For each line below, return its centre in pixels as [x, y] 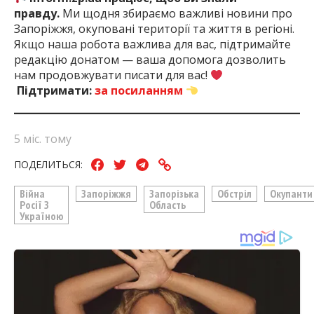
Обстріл [235, 193]
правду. [37, 14]
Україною [42, 216]
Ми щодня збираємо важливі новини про [176, 14]
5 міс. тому [43, 139]
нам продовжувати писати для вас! [112, 75]
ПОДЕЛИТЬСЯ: [48, 165]
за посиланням [139, 91]
